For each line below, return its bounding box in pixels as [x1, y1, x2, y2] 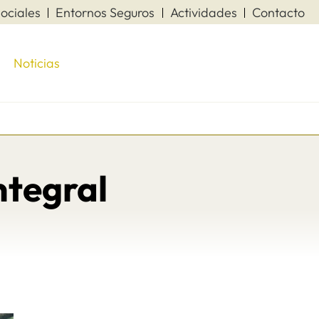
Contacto [251, 4, 305, 21]
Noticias [13, 55, 60, 71]
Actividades [169, 4, 237, 21]
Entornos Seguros [56, 4, 155, 21]
